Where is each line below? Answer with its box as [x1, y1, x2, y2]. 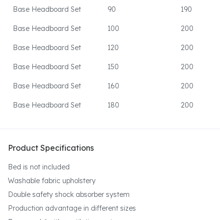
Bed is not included [8, 163, 70, 172]
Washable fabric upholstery [8, 176, 96, 186]
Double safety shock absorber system [8, 190, 130, 199]
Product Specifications [8, 143, 94, 153]
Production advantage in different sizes [8, 204, 136, 213]
